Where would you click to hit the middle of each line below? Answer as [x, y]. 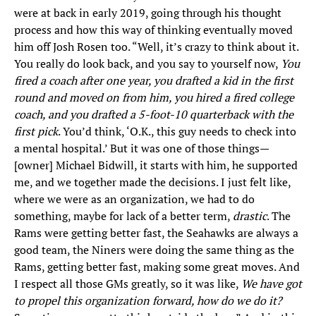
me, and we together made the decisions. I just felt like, [152, 182]
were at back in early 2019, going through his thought [148, 13]
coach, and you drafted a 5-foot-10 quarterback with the [154, 115]
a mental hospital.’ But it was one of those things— [142, 148]
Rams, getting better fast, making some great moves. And [157, 267]
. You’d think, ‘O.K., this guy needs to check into [177, 132]
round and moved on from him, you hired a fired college [154, 98]
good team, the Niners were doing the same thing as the [154, 250]
